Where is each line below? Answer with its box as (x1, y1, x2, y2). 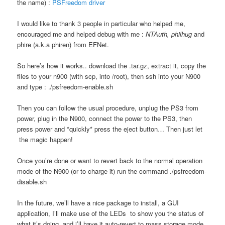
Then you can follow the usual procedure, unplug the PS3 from (17, 103, 199, 113)
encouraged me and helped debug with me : (17, 29, 146, 39)
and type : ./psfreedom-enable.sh (17, 81, 114, 91)
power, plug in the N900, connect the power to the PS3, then (17, 114, 192, 124)
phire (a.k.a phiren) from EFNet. (17, 39, 109, 49)
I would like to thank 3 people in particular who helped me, (17, 18, 186, 28)
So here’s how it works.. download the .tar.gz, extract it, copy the (17, 60, 206, 70)
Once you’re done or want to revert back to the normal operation (17, 156, 203, 166)
